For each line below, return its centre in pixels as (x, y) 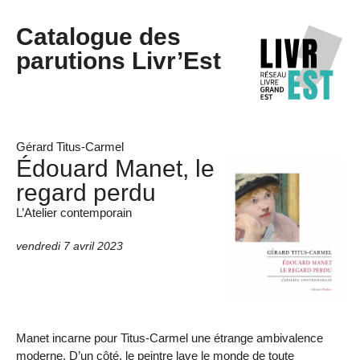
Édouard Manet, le (115, 168)
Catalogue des (98, 37)
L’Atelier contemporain (74, 212)
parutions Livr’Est (119, 61)
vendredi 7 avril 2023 (70, 246)
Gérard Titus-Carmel (70, 146)
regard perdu (86, 192)
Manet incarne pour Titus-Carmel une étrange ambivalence (170, 337)
